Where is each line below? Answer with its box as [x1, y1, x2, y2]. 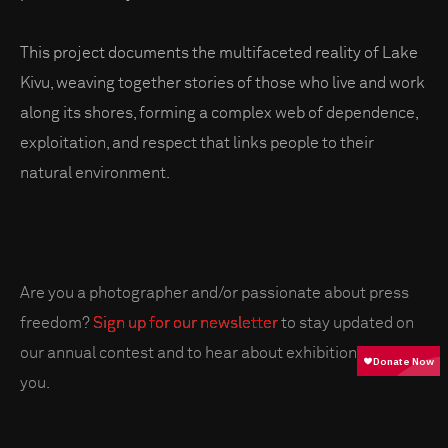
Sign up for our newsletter [93, 315, 278, 332]
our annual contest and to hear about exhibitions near [20, 345, 401, 362]
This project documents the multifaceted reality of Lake [20, 45, 418, 62]
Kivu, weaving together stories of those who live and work [20, 75, 425, 92]
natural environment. [20, 165, 170, 182]
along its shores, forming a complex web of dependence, [20, 105, 419, 122]
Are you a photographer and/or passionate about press [20, 285, 409, 302]
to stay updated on [278, 315, 414, 332]
